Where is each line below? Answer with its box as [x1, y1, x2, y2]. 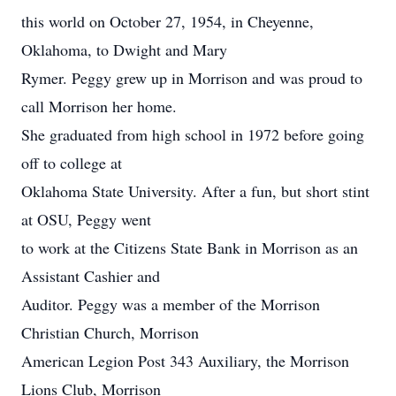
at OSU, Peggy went [21, 209, 151, 230]
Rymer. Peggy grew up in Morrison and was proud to [21, 67, 362, 88]
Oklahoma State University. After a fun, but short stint [21, 180, 369, 202]
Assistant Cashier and [21, 265, 160, 286]
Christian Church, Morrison [21, 322, 199, 343]
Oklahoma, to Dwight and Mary [21, 39, 227, 60]
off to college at [21, 152, 122, 173]
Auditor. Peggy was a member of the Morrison [21, 293, 320, 315]
